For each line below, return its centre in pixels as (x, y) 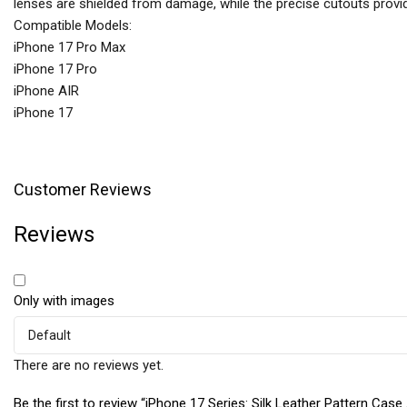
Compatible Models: (73, 26)
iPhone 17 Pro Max (69, 48)
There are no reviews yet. (89, 366)
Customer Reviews (83, 190)
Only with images (64, 301)
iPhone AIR (46, 91)
